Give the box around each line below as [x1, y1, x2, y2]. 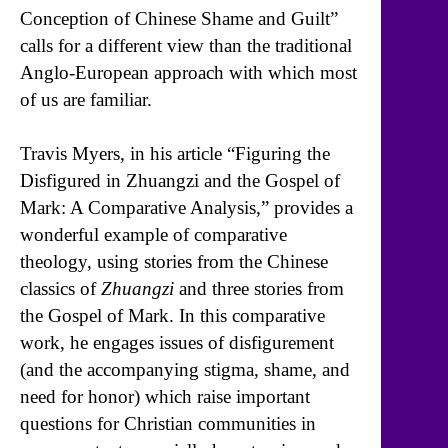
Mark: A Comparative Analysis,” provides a [20, 197, 353, 219]
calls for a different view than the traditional [20, 34, 352, 56]
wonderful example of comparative [20, 224, 287, 246]
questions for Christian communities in [20, 413, 316, 435]
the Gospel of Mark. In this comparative [20, 305, 325, 327]
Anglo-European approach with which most [20, 61, 357, 83]
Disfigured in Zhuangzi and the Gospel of [20, 170, 340, 192]
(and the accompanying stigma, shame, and [20, 359, 350, 381]
